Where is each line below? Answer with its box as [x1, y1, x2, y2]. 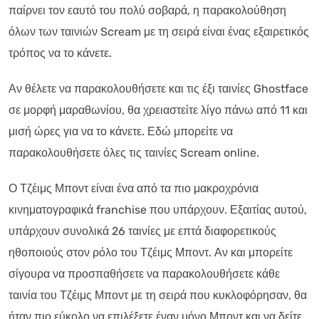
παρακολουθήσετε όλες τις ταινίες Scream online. [9, 145, 259, 159]
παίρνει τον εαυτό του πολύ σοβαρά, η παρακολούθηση [9, 3, 286, 17]
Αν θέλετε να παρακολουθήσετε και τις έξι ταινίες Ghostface [9, 81, 308, 95]
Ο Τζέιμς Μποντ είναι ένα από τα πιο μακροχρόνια [9, 181, 258, 195]
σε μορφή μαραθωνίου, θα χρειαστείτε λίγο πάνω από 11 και [9, 103, 308, 117]
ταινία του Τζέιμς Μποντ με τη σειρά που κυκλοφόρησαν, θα [9, 288, 307, 302]
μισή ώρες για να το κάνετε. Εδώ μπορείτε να [9, 124, 233, 138]
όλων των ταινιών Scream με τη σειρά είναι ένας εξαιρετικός [9, 24, 309, 38]
